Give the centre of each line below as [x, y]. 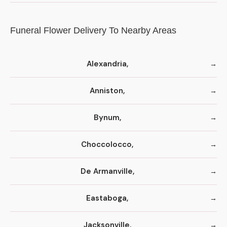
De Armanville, [107, 171]
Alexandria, [107, 64]
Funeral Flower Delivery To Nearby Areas [93, 30]
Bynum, [107, 117]
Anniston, [107, 90]
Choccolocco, [107, 144]
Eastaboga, [107, 198]
